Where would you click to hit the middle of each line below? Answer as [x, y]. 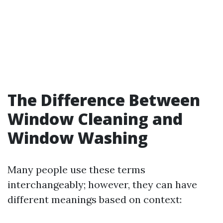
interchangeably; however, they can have [102, 184]
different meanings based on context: [95, 199]
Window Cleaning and [95, 119]
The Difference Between [104, 100]
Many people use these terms [76, 169]
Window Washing [78, 138]
